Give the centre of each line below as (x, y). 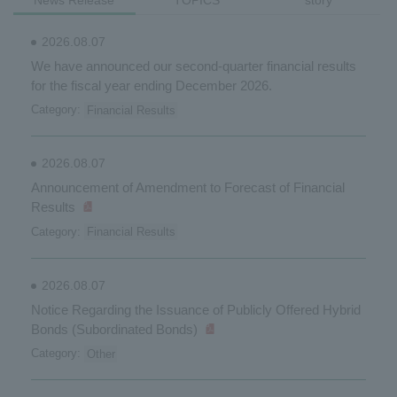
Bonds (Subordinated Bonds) (114, 329)
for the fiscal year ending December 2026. (152, 85)
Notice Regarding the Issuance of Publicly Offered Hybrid (196, 309)
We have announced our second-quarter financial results (194, 66)
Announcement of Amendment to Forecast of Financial (188, 188)
